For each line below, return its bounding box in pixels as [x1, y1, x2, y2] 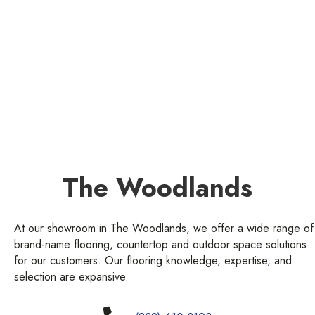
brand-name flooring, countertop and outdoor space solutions [14, 236, 307, 252]
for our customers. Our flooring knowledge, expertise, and [14, 252, 292, 269]
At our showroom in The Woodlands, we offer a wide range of [14, 219, 314, 236]
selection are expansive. [14, 268, 129, 285]
